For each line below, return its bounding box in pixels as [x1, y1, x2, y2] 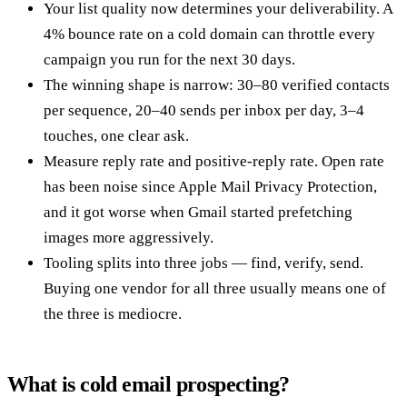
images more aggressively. [44, 228, 213, 246]
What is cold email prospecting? [7, 372, 290, 396]
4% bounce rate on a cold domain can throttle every [44, 25, 375, 43]
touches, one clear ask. [44, 126, 189, 144]
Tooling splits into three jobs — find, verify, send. [44, 253, 363, 272]
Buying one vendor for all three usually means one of [44, 279, 386, 297]
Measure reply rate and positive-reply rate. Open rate [44, 152, 384, 170]
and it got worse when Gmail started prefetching [44, 203, 352, 221]
